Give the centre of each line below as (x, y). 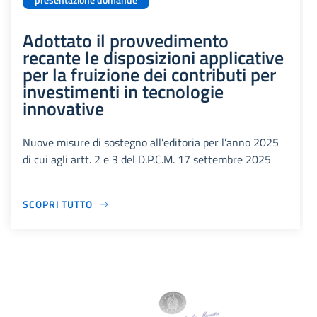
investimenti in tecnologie (123, 92)
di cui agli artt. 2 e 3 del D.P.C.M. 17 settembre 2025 (147, 160)
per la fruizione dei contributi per (149, 75)
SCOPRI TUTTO (58, 204)
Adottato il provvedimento (126, 41)
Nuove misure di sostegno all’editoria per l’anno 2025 (151, 143)
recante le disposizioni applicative (153, 58)
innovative (63, 109)
